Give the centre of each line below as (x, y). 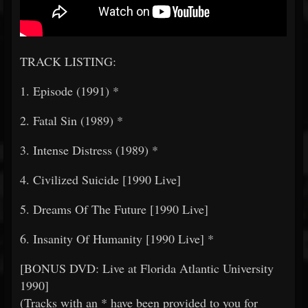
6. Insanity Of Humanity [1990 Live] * (117, 239)
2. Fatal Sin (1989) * (71, 120)
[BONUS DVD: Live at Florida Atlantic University (147, 268)
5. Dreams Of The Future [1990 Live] (114, 209)
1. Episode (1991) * (69, 91)
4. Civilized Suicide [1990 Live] (100, 179)
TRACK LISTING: (68, 61)
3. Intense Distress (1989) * (89, 150)
